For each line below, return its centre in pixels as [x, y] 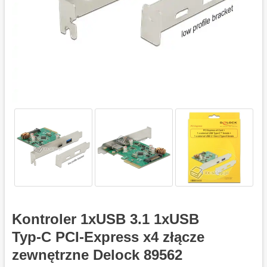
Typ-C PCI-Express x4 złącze [108, 237]
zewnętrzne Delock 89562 [97, 255]
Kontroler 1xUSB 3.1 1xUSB [105, 219]
